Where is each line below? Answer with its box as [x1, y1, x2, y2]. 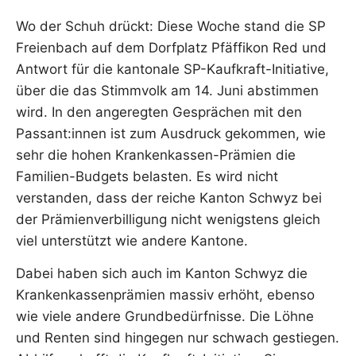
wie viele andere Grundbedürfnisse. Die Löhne [16, 308, 314, 325]
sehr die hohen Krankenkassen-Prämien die [16, 146, 296, 163]
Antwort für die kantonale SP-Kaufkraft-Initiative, [16, 60, 329, 77]
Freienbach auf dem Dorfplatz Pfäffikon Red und [16, 39, 327, 56]
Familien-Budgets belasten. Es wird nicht [16, 168, 278, 184]
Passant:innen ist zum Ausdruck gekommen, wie [16, 125, 326, 141]
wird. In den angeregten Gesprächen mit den [16, 103, 302, 120]
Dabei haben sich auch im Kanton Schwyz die [16, 265, 308, 282]
